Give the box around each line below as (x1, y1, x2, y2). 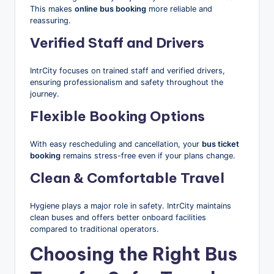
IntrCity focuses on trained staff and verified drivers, (30, 65, 225, 75)
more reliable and (146, 4, 212, 13)
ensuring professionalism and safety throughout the (30, 77, 223, 87)
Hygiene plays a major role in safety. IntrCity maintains (30, 201, 231, 210)
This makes (30, 4, 75, 13)
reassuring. (30, 15, 71, 25)
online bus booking (75, 4, 146, 13)
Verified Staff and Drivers (30, 34, 204, 51)
